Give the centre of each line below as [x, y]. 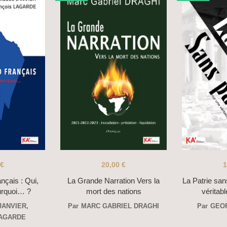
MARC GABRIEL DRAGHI [120, 206]
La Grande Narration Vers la [113, 181]
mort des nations [113, 192]
